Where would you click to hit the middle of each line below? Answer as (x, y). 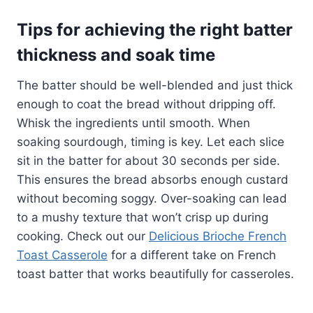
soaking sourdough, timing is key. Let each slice (151, 142)
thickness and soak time (116, 55)
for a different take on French (192, 255)
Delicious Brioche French (218, 236)
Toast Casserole (62, 255)
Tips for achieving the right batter (155, 30)
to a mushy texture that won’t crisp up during (143, 218)
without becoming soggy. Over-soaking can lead (152, 199)
